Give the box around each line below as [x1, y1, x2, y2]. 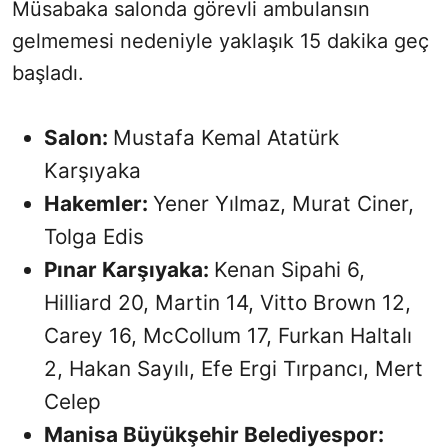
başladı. [12, 60, 84, 85]
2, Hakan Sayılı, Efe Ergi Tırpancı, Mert [44, 355, 423, 381]
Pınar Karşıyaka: [44, 256, 214, 282]
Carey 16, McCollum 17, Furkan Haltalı [44, 322, 412, 348]
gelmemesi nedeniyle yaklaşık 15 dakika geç [12, 28, 429, 53]
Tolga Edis [44, 223, 144, 249]
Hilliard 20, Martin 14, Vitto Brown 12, [44, 289, 411, 315]
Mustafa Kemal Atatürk [113, 124, 339, 150]
